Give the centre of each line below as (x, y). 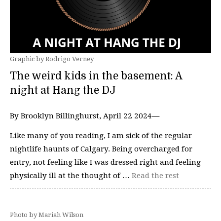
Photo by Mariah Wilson (47, 215)
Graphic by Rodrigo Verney (52, 59)
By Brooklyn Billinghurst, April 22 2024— (85, 116)
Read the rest (155, 175)
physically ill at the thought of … (71, 175)
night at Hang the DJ (63, 90)
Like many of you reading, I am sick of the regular (101, 135)
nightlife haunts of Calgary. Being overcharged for (101, 149)
